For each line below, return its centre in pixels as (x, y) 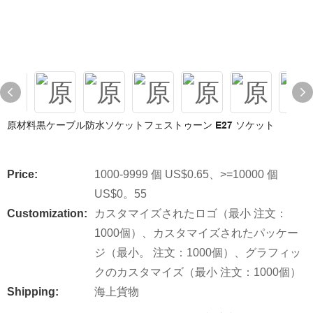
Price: (22, 174)
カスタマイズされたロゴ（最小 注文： (191, 213)
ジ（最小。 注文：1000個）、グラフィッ (198, 253)
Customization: (47, 213)
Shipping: (33, 292)
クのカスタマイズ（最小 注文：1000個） (198, 272)
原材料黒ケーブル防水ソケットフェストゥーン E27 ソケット (141, 125)
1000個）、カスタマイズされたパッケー (196, 233)
